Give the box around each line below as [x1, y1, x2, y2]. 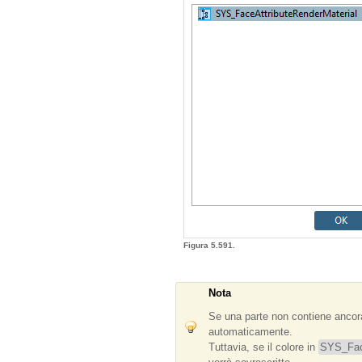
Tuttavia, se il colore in [208, 341, 318, 353]
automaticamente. [208, 326, 293, 338]
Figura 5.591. [183, 241, 238, 250]
